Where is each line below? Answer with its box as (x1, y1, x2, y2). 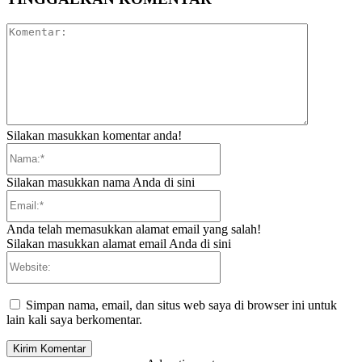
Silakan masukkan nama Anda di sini (6, 175, 195, 189)
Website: (220, 250, 263, 264)
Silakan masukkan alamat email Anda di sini (6, 236, 231, 250)
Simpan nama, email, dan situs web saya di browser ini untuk (26, 297, 337, 312)
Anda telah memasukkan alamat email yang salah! (6, 221, 261, 236)
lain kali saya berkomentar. (6, 312, 142, 326)
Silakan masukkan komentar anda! (6, 128, 182, 142)
